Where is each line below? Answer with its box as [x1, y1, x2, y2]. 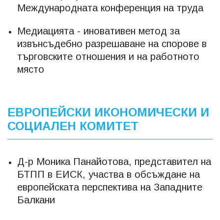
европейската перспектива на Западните [17, 181, 202, 192]
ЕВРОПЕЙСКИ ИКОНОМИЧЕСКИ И [7, 105, 209, 119]
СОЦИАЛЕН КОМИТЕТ [7, 119, 138, 133]
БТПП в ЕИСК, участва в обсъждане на [17, 168, 200, 180]
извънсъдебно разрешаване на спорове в [17, 38, 207, 49]
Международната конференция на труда [17, 2, 203, 13]
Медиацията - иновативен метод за [17, 25, 180, 36]
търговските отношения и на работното [17, 51, 199, 62]
